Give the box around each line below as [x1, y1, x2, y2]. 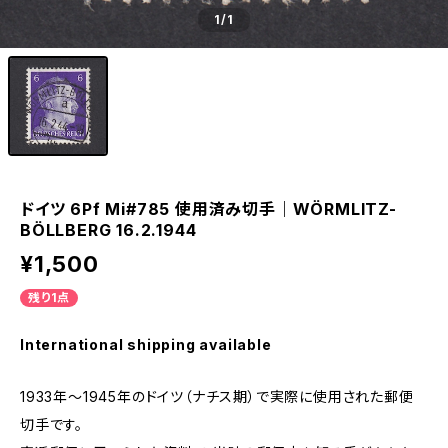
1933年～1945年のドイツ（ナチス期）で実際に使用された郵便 [20, 388, 414, 405]
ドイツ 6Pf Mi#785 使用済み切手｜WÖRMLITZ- [20, 199, 397, 219]
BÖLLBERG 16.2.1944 [20, 220, 197, 240]
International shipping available [20, 336, 272, 353]
